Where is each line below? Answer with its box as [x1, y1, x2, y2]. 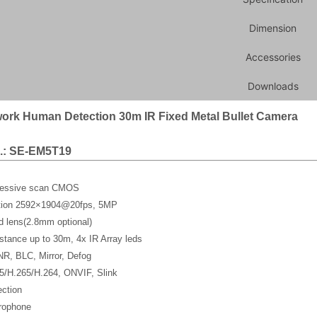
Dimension [249, 21, 297, 34]
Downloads [247, 79, 299, 92]
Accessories [245, 50, 301, 63]
